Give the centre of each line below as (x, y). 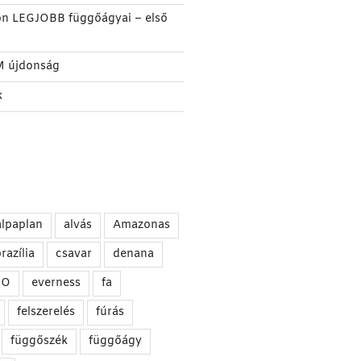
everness (56, 284)
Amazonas (141, 226)
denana (133, 255)
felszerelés (46, 313)
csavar (73, 255)
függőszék (39, 342)
